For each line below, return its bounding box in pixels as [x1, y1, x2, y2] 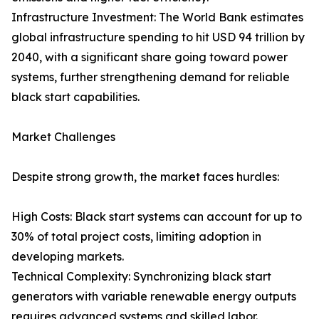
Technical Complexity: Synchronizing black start [11, 269, 271, 284]
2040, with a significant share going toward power [11, 50, 288, 65]
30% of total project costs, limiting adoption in [11, 229, 261, 244]
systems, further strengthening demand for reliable [11, 70, 290, 85]
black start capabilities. [11, 90, 140, 105]
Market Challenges [11, 130, 115, 145]
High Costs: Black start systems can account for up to [11, 209, 302, 224]
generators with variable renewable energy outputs [11, 289, 296, 304]
